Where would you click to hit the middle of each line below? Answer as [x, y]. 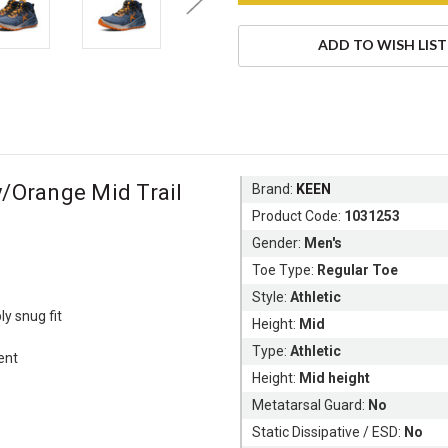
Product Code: [298, 215]
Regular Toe [358, 269]
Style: [271, 296]
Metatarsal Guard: [310, 404]
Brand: [274, 188]
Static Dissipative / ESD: [328, 431]
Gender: [278, 242]
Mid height [335, 377]
